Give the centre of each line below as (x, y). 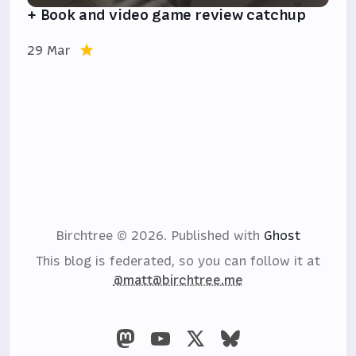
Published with (217, 236)
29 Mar (49, 50)
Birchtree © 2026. (113, 236)
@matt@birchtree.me (178, 280)
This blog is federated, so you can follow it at (178, 261)
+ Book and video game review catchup (166, 15)
